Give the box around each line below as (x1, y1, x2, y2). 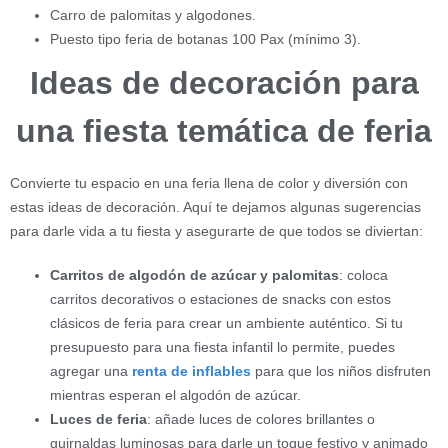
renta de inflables (132, 362, 251, 379)
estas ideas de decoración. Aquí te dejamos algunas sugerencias (10, 198, 421, 215)
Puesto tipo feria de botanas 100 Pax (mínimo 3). (50, 30, 361, 47)
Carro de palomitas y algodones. (50, 6, 256, 23)
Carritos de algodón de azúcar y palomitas (50, 266, 339, 283)
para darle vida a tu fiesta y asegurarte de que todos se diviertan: (10, 222, 423, 239)
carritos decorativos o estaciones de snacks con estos (50, 290, 391, 307)
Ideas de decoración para (29, 64, 419, 101)
